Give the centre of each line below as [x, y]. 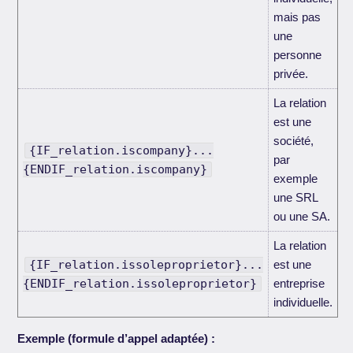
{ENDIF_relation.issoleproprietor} [140, 283]
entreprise [299, 283]
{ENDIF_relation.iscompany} [115, 169]
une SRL [296, 197]
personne [298, 54]
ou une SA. [302, 216]
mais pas [297, 17]
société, [294, 140]
